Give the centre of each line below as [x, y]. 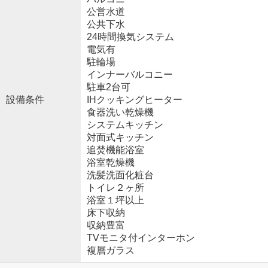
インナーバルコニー [130, 75]
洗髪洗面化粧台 [120, 175]
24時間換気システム [130, 37]
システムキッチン [125, 125]
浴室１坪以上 [115, 200]
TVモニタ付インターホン [141, 238]
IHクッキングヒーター [134, 100]
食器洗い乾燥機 [120, 112]
